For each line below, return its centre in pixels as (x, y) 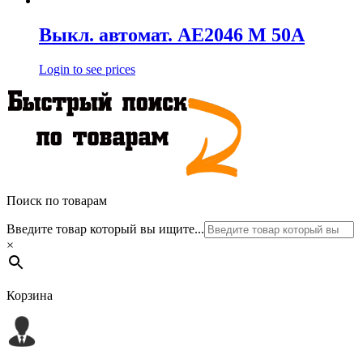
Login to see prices (87, 69)
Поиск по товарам (57, 200)
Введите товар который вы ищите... (105, 228)
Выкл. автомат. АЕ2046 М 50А (172, 35)
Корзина (30, 295)
